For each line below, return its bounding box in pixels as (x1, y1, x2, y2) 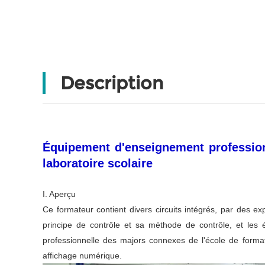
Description (60, 72, 163, 95)
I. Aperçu (43, 189, 76, 199)
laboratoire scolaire (43, 157, 153, 170)
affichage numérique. (43, 251, 122, 261)
